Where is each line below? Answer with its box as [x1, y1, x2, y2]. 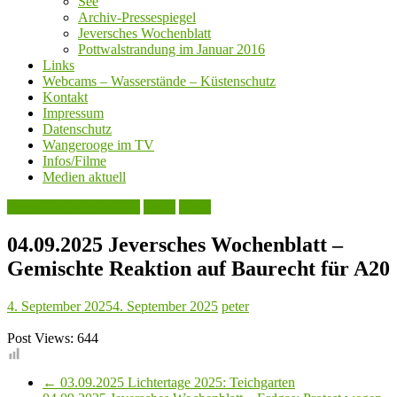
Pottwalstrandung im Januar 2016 [78, 42, 265, 58]
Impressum [43, 105, 104, 121]
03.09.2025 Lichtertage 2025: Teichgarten [57, 375, 295, 391]
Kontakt [43, 90, 88, 105]
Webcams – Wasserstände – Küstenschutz [43, 74, 276, 90]
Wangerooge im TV [43, 137, 154, 153]
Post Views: [7, 331, 74, 346]
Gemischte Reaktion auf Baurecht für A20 [7, 257, 390, 281]
